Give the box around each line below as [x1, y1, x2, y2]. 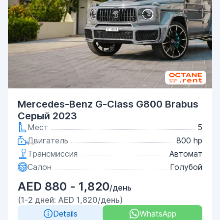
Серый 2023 [18, 110, 77, 122]
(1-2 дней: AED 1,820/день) [18, 195, 123, 205]
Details [53, 209, 78, 219]
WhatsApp [139, 209, 176, 219]
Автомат [169, 149, 202, 159]
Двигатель [27, 136, 68, 145]
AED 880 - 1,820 [18, 179, 110, 193]
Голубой [170, 162, 202, 172]
